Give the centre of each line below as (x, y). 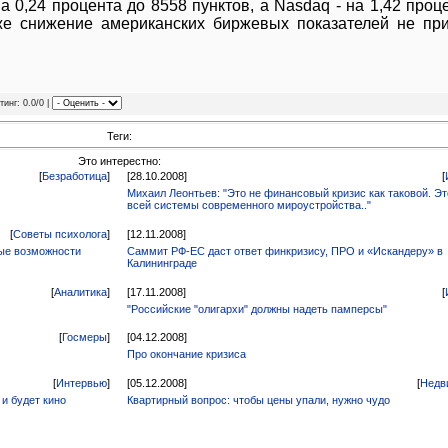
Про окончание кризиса (187, 354)
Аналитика (80, 291)
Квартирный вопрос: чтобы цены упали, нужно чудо (259, 399)
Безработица (74, 176)
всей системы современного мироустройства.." (249, 205)
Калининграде (162, 263)
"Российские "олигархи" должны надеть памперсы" (257, 308)
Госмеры (84, 337)
